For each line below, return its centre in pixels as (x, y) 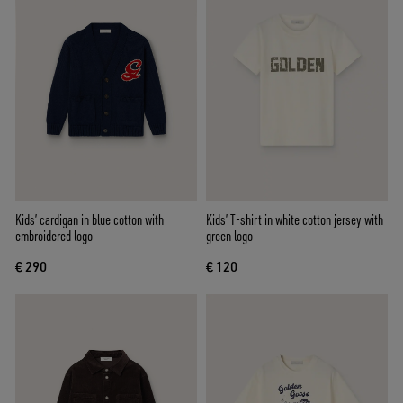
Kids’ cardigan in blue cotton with (90, 220)
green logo (229, 236)
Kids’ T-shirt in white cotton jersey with (295, 220)
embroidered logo (54, 236)
